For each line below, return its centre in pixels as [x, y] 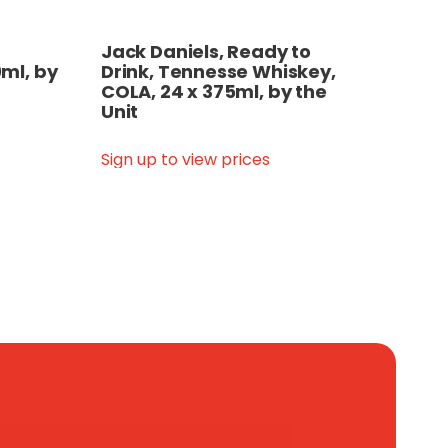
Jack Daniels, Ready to [206, 51]
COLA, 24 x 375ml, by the [214, 91]
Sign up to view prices [185, 159]
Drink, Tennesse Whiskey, [218, 71]
